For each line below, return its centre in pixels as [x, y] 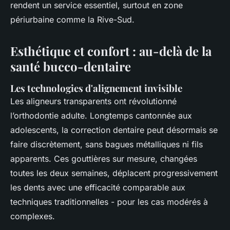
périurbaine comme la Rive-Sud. [72, 20]
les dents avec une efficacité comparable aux [98, 188]
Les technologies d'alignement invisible [96, 88]
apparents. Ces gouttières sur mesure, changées [104, 159]
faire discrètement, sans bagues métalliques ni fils [107, 145]
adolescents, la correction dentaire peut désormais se [114, 130]
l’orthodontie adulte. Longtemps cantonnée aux [101, 116]
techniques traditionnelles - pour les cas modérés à [109, 202]
